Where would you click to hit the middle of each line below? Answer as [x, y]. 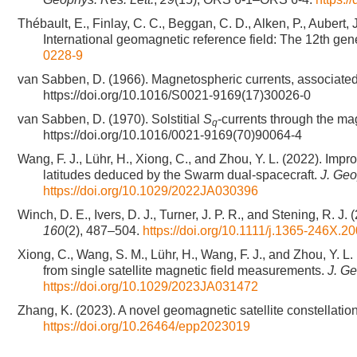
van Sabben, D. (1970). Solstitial [110, 119]
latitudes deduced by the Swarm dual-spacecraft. [182, 175]
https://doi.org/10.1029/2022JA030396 [151, 191]
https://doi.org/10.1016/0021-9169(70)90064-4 [173, 135]
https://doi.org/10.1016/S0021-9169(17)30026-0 [177, 95]
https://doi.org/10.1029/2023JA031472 [151, 286]
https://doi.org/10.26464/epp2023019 [147, 326]
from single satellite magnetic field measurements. [185, 271]
